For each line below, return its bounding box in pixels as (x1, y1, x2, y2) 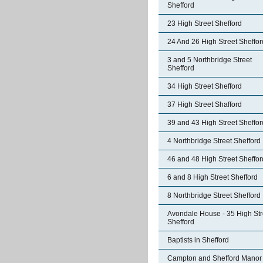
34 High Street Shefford (167, 82, 242, 90)
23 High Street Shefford (167, 19, 242, 28)
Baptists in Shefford (167, 236, 229, 244)
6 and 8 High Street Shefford (167, 173, 258, 181)
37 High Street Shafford (167, 100, 242, 109)
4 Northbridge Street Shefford (167, 137, 261, 145)
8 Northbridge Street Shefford (167, 191, 261, 200)
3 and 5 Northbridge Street (167, 56, 252, 64)
